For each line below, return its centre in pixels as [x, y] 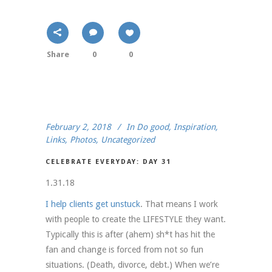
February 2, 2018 [78, 127]
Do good [153, 127]
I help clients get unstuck [93, 204]
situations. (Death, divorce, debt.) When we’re [132, 265]
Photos [83, 140]
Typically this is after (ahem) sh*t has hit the [130, 235]
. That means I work [179, 204]
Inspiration [195, 127]
